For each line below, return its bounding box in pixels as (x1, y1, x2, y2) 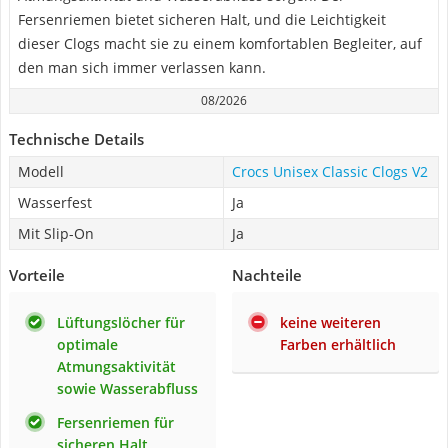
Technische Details (9, 129, 144, 149)
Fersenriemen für (57, 413, 174, 432)
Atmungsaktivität (57, 357, 176, 376)
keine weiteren (280, 313, 381, 332)
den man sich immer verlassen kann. (18, 58, 266, 77)
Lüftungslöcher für (57, 313, 185, 332)
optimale (57, 335, 118, 354)
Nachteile (232, 265, 302, 285)
